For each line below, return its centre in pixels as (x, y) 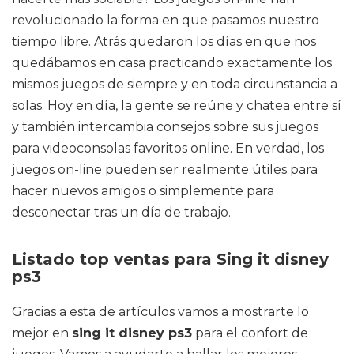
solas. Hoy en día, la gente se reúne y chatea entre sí (177, 105)
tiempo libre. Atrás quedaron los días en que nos (164, 41)
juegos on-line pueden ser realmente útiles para (165, 169)
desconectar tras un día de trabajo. (121, 212)
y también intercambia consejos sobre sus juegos (165, 127)
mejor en (42, 333)
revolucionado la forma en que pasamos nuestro (166, 20)
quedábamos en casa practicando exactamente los (172, 63)
